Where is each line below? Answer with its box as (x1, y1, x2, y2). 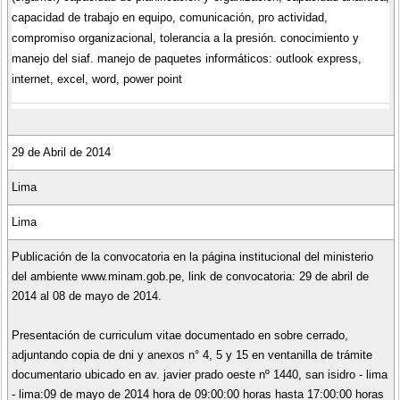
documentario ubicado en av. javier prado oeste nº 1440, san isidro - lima (11, 367, 387, 381)
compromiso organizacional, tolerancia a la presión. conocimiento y (11, 30, 359, 45)
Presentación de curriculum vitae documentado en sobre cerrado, (11, 328, 348, 342)
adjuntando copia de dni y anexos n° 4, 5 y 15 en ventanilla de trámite (11, 347, 372, 362)
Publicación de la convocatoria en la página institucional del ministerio (11, 249, 373, 263)
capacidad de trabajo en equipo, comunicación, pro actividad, (11, 10, 328, 24)
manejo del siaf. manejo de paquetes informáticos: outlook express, (11, 51, 362, 65)
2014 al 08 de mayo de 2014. (11, 288, 162, 303)
